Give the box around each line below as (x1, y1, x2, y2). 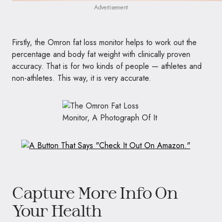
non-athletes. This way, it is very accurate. (12, 72, 151, 84)
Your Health (12, 201, 102, 220)
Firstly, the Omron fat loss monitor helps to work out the (12, 37, 197, 48)
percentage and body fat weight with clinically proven (12, 49, 190, 60)
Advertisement (94, 3, 128, 12)
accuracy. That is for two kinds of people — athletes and (12, 60, 202, 72)
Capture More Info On (12, 183, 178, 202)
